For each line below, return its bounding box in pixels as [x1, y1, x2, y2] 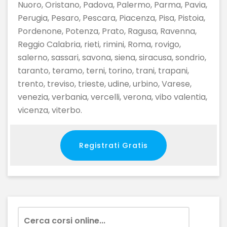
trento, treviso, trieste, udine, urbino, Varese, [18, 78, 192, 90]
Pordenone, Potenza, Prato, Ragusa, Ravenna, [18, 25, 197, 37]
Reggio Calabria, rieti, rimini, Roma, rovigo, [18, 39, 181, 50]
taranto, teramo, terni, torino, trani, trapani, [18, 65, 189, 77]
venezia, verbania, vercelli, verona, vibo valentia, [18, 91, 207, 103]
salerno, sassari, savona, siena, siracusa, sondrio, [18, 52, 206, 63]
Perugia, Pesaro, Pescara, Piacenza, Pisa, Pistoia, [18, 12, 205, 24]
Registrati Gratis [79, 140, 148, 150]
